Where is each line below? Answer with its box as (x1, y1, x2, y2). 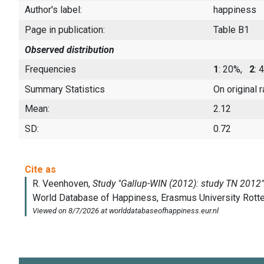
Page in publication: (25, 24, 105, 35)
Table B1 (213, 24, 249, 35)
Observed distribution (25, 44, 114, 55)
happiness (213, 4, 256, 16)
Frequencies (25, 64, 76, 75)
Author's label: (25, 4, 82, 16)
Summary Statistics (25, 83, 105, 95)
